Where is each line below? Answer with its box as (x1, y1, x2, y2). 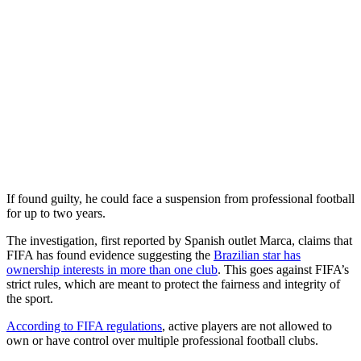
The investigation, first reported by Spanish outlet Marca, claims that (6, 233, 352, 247)
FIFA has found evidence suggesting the (6, 247, 214, 262)
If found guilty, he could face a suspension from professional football (6, 191, 355, 205)
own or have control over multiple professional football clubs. (6, 333, 318, 347)
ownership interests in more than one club (6, 262, 218, 276)
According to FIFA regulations (6, 318, 162, 333)
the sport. (6, 291, 53, 305)
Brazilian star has (214, 247, 301, 262)
